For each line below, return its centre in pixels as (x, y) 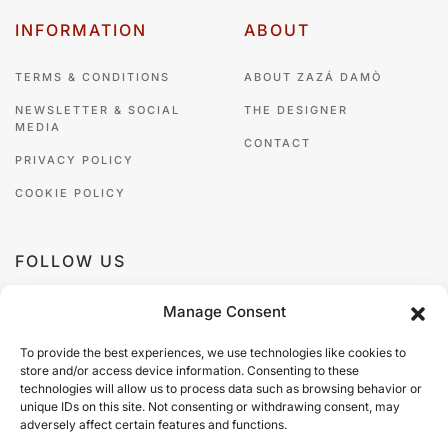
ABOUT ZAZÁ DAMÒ (313, 76)
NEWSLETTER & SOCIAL (97, 109)
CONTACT (277, 142)
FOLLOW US (70, 260)
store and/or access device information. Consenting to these (189, 370)
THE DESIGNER (296, 109)
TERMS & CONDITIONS (92, 76)
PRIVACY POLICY (74, 159)
